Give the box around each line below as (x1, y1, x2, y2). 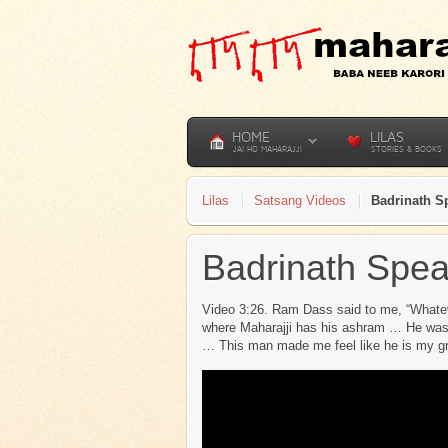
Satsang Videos (254, 193, 346, 208)
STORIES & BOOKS (371, 144, 442, 154)
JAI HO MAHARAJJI (233, 144, 302, 154)
